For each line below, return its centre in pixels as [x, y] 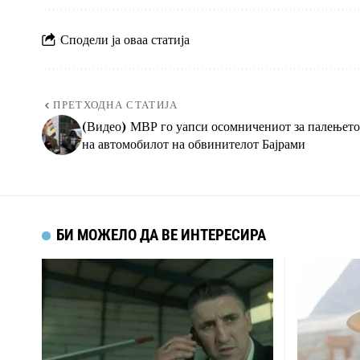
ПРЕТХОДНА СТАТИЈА [116, 106]
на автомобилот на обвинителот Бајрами [194, 144]
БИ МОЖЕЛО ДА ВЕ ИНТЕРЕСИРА [162, 235]
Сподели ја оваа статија [125, 39]
